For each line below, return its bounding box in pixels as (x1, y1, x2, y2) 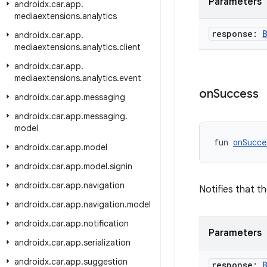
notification (83, 218, 129, 229)
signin (110, 161, 132, 172)
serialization (83, 237, 131, 248)
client (119, 42, 141, 52)
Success (213, 86, 259, 101)
